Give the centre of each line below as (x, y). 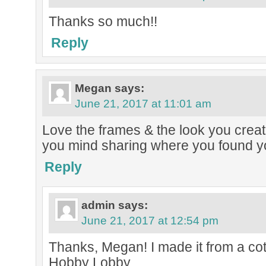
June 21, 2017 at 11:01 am (143, 104)
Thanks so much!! (103, 21)
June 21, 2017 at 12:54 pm (150, 221)
